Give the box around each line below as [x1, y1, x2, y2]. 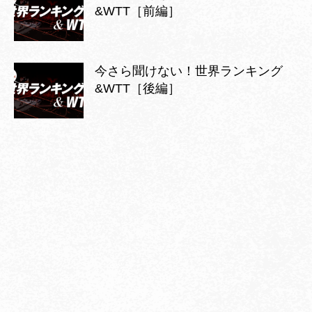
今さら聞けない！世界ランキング [95, 63, 283, 78]
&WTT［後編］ [95, 81, 180, 95]
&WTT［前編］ [95, 3, 180, 18]
